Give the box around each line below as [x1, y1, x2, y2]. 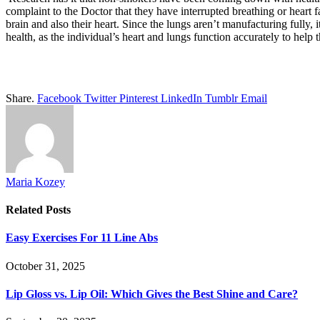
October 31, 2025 [6, 259, 85, 272]
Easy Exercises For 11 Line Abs [6, 231, 158, 244]
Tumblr [205, 91, 238, 104]
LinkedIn [161, 91, 202, 104]
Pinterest [119, 91, 158, 104]
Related [6, 204, 46, 216]
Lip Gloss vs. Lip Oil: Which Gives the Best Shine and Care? [6, 287, 298, 300]
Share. [6, 91, 34, 104]
